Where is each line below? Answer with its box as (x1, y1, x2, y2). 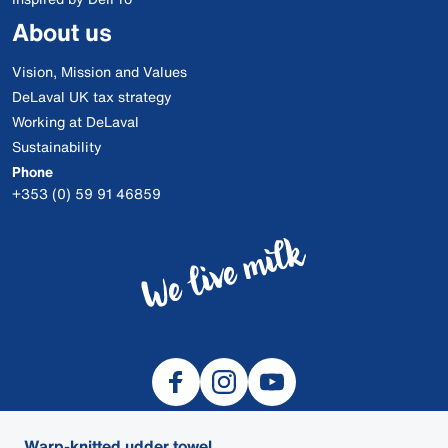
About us (12, 14, 112, 50)
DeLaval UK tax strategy (12, 86, 172, 107)
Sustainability (12, 136, 102, 157)
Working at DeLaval (12, 111, 139, 132)
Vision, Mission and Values (12, 61, 187, 82)
